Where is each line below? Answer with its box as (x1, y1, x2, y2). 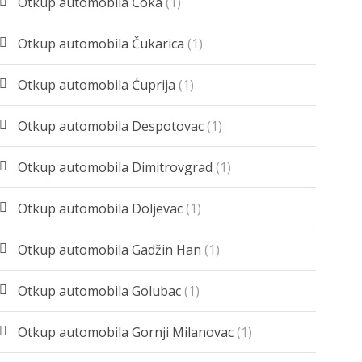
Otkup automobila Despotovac (18, 117, 204, 136)
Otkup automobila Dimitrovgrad (18, 158, 213, 177)
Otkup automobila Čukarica (18, 35, 185, 53)
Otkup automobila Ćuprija (18, 76, 176, 95)
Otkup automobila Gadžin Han (18, 241, 202, 259)
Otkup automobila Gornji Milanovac (18, 323, 234, 342)
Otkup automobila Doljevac (18, 200, 183, 218)
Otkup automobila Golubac (18, 282, 182, 301)
